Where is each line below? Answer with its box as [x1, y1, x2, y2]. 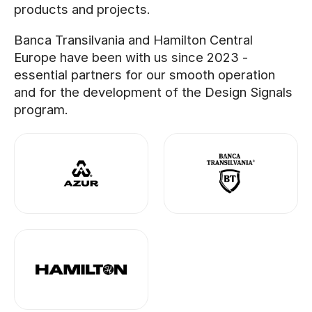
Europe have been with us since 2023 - [14, 49, 248, 65]
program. [14, 101, 68, 117]
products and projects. [14, 1, 150, 17]
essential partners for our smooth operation [14, 66, 275, 82]
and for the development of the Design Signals [14, 84, 292, 100]
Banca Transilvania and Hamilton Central [14, 31, 253, 47]
